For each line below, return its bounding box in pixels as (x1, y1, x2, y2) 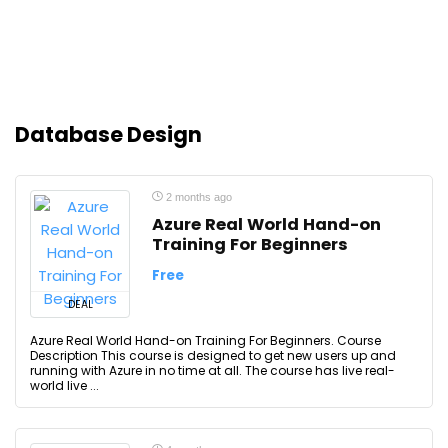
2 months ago (163, 191, 232, 203)
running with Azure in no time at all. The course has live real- (30, 362, 395, 379)
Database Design (15, 120, 202, 149)
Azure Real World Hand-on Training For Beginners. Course (30, 332, 381, 349)
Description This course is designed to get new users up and (30, 347, 396, 364)
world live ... (30, 377, 99, 394)
